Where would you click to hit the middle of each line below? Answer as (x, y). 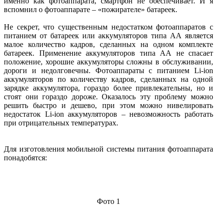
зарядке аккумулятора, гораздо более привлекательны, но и (108, 88)
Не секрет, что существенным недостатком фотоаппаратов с (108, 27)
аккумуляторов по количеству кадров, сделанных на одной (108, 79)
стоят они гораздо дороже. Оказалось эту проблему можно (108, 97)
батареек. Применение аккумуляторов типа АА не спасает (108, 53)
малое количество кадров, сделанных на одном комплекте (108, 45)
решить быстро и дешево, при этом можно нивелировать (108, 106)
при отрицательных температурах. (61, 123)
